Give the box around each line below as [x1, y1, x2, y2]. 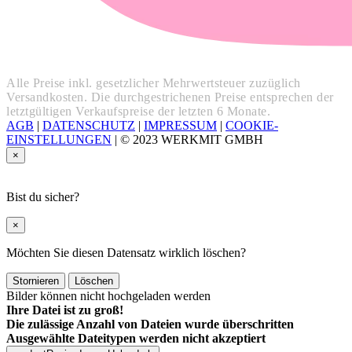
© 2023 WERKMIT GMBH [120, 133, 263, 147]
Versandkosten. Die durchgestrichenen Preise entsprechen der [6, 90, 334, 104]
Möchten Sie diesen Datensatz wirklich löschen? [6, 246, 246, 260]
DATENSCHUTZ [42, 119, 135, 133]
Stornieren [13, 275, 59, 288]
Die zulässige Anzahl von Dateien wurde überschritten [6, 317, 294, 332]
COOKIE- [225, 119, 278, 133]
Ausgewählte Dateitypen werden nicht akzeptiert [6, 332, 266, 346]
